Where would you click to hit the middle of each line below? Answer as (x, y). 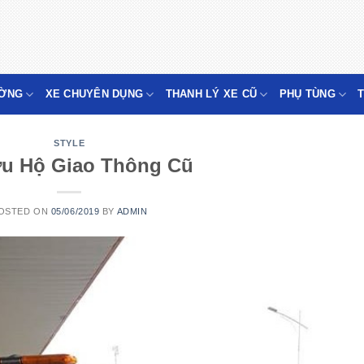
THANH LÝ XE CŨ (211, 94)
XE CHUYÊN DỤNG (94, 94)
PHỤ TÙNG (307, 94)
